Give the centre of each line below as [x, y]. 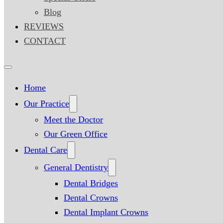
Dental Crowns [91, 197]
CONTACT [45, 41]
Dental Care [46, 150]
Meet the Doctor [73, 119]
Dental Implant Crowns [106, 212]
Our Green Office [76, 134]
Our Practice [47, 103]
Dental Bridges [91, 183]
